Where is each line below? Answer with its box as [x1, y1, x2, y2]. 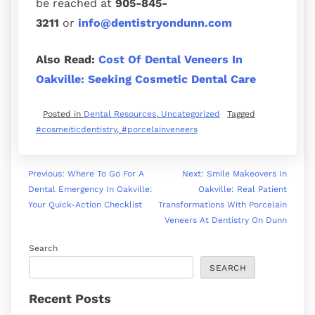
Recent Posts [29, 291, 111, 307]
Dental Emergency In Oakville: [28, 184, 153, 195]
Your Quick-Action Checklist [28, 200, 142, 210]
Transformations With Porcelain [158, 200, 287, 210]
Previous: [28, 169, 65, 179]
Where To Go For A [67, 169, 144, 179]
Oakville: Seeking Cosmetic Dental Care [36, 72, 256, 86]
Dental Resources [84, 109, 156, 120]
